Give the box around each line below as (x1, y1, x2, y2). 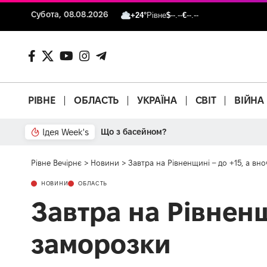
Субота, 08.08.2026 (31, 10, 109, 19)
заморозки (31, 228, 171, 259)
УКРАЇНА (136, 95, 177, 106)
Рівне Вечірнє (31, 158, 82, 167)
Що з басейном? (101, 126, 166, 136)
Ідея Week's (42, 126, 89, 137)
